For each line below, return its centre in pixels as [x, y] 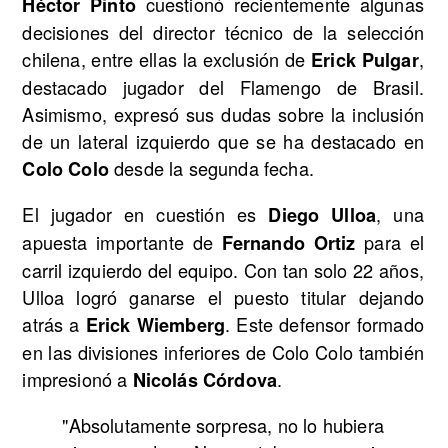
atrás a [54, 324]
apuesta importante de [122, 242]
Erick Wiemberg [155, 325]
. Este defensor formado [324, 324]
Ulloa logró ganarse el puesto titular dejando [223, 297]
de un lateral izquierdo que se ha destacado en [223, 140]
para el [389, 242]
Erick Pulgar [365, 59]
